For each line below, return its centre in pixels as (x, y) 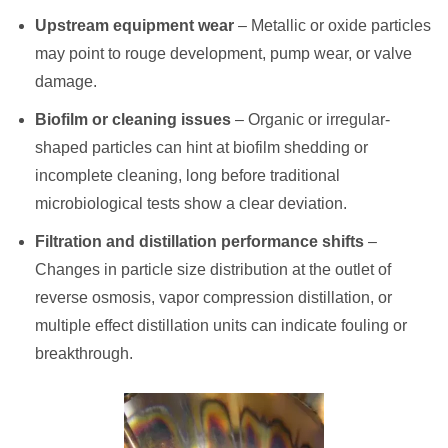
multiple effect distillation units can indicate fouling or (221, 325)
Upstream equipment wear (134, 25)
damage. (66, 81)
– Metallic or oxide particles (332, 25)
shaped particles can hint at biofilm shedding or (201, 147)
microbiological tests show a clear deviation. (191, 203)
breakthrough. (84, 353)
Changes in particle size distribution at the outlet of (213, 269)
